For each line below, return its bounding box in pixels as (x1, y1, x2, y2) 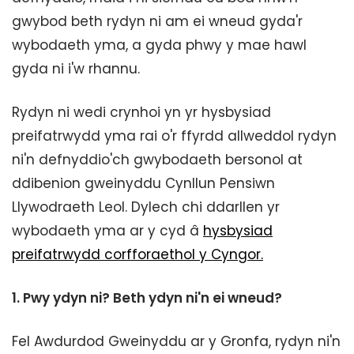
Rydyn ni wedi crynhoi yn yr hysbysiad (12, 103, 271, 122)
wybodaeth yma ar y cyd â (12, 221, 203, 240)
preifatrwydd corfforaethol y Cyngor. (12, 245, 263, 264)
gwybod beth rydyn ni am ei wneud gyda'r (12, 12, 303, 31)
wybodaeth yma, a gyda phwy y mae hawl (12, 36, 307, 55)
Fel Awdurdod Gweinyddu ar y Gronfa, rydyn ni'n (12, 332, 341, 351)
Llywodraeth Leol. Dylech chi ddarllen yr (12, 198, 280, 217)
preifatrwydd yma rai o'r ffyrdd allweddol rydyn (12, 126, 337, 145)
